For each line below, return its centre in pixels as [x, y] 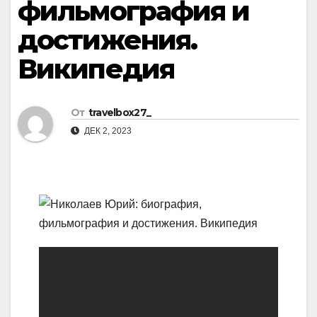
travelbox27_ [120, 113]
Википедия [96, 69]
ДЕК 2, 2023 [107, 131]
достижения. [108, 40]
